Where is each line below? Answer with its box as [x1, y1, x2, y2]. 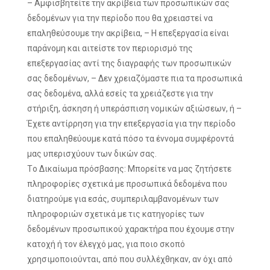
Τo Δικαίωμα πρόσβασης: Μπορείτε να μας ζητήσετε [27, 164, 231, 174]
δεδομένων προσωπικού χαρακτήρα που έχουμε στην [27, 224, 234, 234]
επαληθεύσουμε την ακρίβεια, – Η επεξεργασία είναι [27, 28, 229, 38]
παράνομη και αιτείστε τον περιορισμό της [27, 43, 193, 53]
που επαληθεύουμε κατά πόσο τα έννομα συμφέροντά [27, 134, 234, 143]
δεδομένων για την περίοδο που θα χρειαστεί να [27, 13, 213, 23]
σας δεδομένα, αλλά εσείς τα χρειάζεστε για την [27, 89, 213, 98]
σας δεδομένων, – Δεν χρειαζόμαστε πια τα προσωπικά [27, 74, 242, 83]
